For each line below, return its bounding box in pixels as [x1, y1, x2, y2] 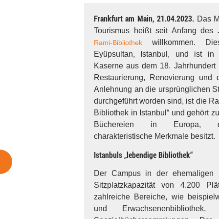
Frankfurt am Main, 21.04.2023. [94, 13, 195, 23]
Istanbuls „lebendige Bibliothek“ [94, 150, 193, 160]
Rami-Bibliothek [94, 39, 142, 46]
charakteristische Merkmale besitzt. [94, 132, 215, 140]
